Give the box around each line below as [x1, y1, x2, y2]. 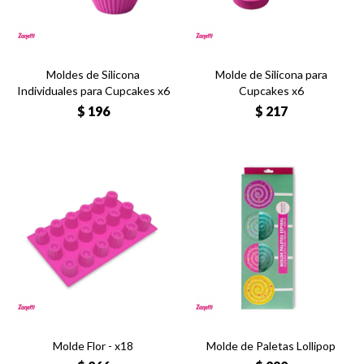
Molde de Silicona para [214, 67, 327, 81]
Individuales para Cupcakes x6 [16, 84, 170, 97]
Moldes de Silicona [46, 67, 140, 81]
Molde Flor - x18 [53, 339, 133, 353]
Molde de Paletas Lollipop [206, 339, 336, 353]
